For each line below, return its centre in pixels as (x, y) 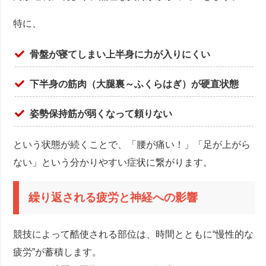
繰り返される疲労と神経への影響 (113, 197)
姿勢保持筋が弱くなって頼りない (101, 113)
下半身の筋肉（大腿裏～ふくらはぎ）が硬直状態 (134, 84)
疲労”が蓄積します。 (58, 252)
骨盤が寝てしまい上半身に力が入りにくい (120, 54)
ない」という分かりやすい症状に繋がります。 (113, 162)
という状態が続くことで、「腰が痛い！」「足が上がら (132, 144)
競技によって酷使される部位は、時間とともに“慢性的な (134, 235)
